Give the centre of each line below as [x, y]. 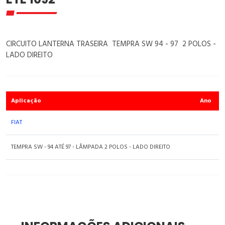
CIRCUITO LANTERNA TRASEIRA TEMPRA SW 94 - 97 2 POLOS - [111, 44]
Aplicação [26, 101]
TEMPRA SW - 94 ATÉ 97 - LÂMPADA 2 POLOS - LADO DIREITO [91, 147]
